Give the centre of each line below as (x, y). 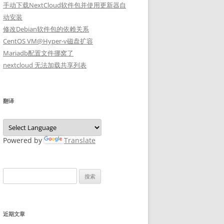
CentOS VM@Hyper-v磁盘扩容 (48, 41)
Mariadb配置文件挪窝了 (38, 53)
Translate (80, 140)
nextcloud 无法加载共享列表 (45, 65)
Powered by (23, 140)
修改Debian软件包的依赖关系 (46, 29)
